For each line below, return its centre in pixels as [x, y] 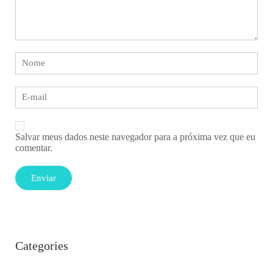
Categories [42, 245]
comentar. [34, 147]
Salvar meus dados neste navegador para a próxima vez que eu [135, 136]
